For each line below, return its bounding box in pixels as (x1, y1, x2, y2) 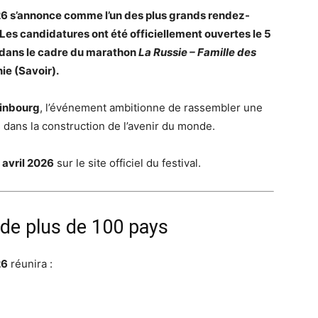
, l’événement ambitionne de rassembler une (40, 101, 263, 114)
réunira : (8, 257, 53, 270)
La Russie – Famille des (138, 45, 256, 59)
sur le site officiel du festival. (54, 156, 201, 170)
